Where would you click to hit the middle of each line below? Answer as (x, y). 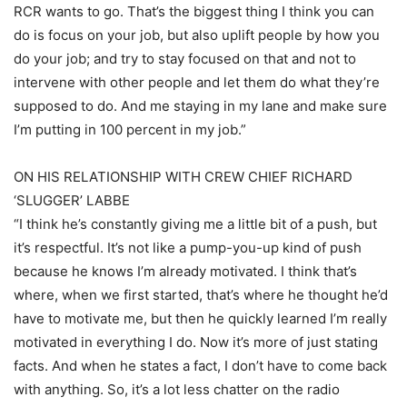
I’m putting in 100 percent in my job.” (130, 129)
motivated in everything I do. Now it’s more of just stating (196, 342)
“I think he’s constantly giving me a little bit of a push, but (195, 224)
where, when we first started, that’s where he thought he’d (201, 295)
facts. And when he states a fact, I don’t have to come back (200, 366)
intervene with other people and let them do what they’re (197, 82)
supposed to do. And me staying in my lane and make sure (200, 106)
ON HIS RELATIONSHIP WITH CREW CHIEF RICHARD (183, 177)
